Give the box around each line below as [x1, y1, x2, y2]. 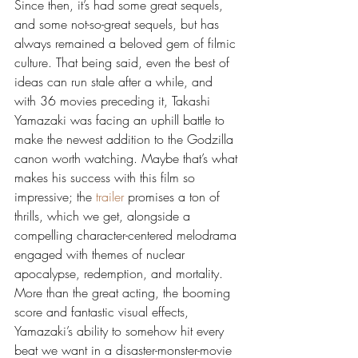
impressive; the [14, 188, 96, 205]
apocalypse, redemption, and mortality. [14, 265, 227, 282]
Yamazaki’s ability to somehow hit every [14, 322, 228, 340]
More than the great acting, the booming [14, 284, 234, 301]
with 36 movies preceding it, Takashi [14, 92, 214, 109]
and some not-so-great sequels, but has [14, 15, 223, 33]
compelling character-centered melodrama [14, 226, 241, 244]
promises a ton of [124, 188, 224, 205]
